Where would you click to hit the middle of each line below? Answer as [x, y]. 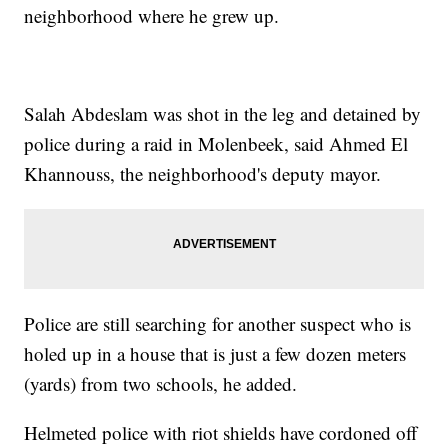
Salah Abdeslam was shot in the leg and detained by [223, 114]
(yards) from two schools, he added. [161, 384]
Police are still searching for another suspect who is [218, 324]
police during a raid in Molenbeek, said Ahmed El [216, 144]
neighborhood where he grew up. [152, 16]
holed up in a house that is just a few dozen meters [215, 354]
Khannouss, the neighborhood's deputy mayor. [203, 174]
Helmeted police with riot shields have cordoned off [221, 433]
